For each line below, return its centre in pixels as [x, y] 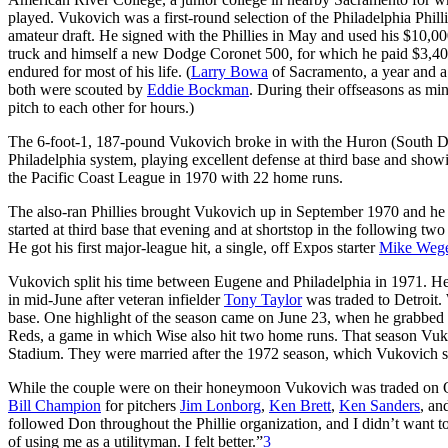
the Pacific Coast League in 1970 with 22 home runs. [175, 177]
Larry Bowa [229, 71]
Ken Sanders [379, 405]
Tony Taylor [263, 299]
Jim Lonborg [220, 405]
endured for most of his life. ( [99, 71]
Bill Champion [54, 405]
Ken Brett [300, 405]
